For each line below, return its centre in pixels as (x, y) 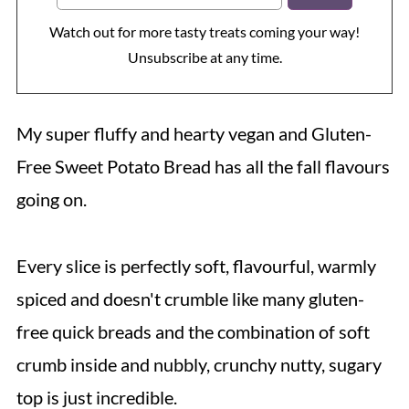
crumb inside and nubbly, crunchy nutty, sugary (199, 365)
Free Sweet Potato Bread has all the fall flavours (203, 167)
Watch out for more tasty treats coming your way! (204, 32)
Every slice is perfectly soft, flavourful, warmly (196, 266)
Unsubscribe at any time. (204, 58)
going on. (51, 199)
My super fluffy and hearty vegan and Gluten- (194, 134)
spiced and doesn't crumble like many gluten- (190, 299)
